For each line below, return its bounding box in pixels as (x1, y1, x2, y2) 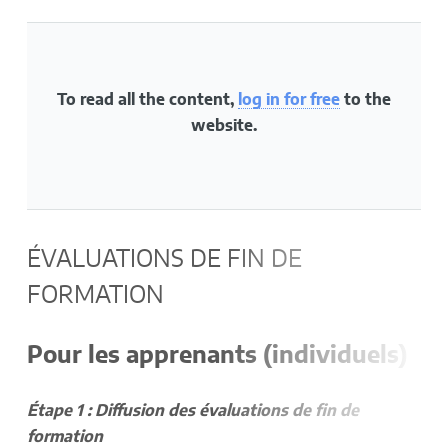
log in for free (237, 91, 340, 108)
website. (190, 117, 257, 134)
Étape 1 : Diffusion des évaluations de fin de (26, 402, 359, 419)
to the (339, 91, 391, 108)
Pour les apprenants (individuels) (26, 343, 408, 368)
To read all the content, (56, 91, 238, 108)
